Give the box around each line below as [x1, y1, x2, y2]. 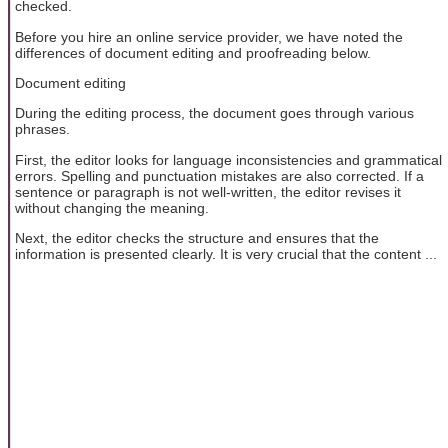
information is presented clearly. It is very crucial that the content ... [15, 246, 437, 263]
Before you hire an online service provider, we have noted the [15, 28, 403, 45]
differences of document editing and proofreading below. [15, 44, 371, 61]
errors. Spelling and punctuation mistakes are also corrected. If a [15, 167, 424, 184]
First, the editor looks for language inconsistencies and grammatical [15, 151, 442, 168]
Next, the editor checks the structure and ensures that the [15, 230, 379, 247]
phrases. [15, 121, 70, 138]
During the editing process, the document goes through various [15, 105, 414, 122]
